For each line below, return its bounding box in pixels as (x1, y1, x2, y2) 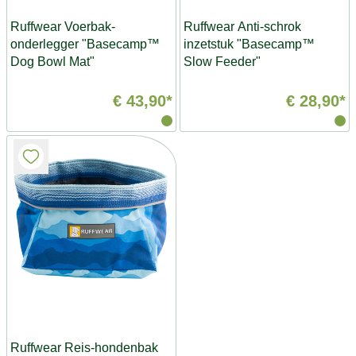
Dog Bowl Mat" (10, 55, 95, 68)
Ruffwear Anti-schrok (184, 20, 301, 33)
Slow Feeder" (184, 55, 261, 68)
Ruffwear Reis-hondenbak (10, 341, 158, 354)
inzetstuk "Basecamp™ (184, 37, 315, 51)
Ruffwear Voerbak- (10, 20, 115, 33)
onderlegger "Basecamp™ (10, 37, 160, 51)
